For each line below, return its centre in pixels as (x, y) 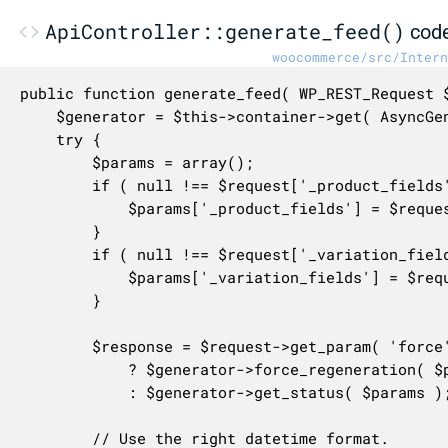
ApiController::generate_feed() (225, 30)
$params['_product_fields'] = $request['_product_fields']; (73, 207)
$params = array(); (55, 161)
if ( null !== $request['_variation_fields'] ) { (55, 253)
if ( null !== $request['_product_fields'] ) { (55, 184)
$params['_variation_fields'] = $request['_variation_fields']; (73, 276)
